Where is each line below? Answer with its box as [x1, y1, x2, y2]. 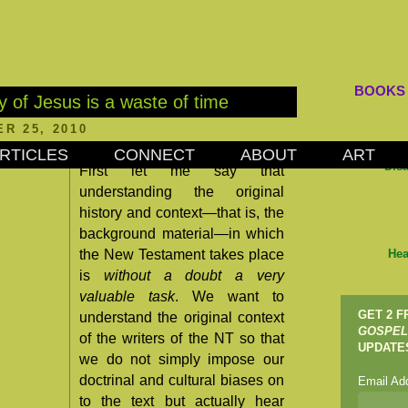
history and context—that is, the [79, 205, 284, 221]
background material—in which [79, 226, 284, 242]
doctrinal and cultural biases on [79, 372, 284, 389]
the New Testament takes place [79, 247, 284, 263]
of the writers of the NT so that [79, 331, 284, 347]
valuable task [79, 289, 175, 305]
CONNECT [114, 146, 195, 164]
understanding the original [79, 184, 284, 200]
